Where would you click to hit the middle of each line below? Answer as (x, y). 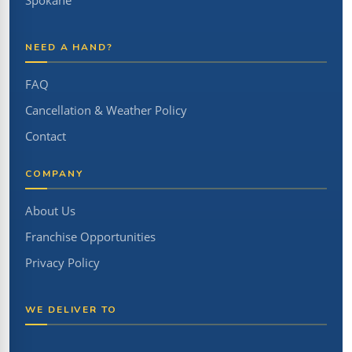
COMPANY (54, 173)
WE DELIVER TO (71, 309)
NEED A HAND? (70, 47)
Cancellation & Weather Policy (106, 110)
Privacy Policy (62, 262)
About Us (50, 211)
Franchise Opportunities (90, 236)
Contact (46, 136)
